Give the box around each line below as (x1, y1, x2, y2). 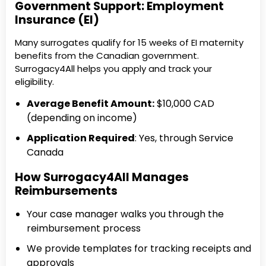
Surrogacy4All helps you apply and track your (15, 62, 212, 75)
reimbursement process (27, 221, 141, 236)
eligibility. (15, 75, 54, 88)
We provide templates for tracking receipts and (27, 242, 251, 256)
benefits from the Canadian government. (15, 49, 199, 62)
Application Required (27, 131, 135, 145)
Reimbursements (15, 183, 118, 199)
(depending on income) (27, 111, 137, 125)
